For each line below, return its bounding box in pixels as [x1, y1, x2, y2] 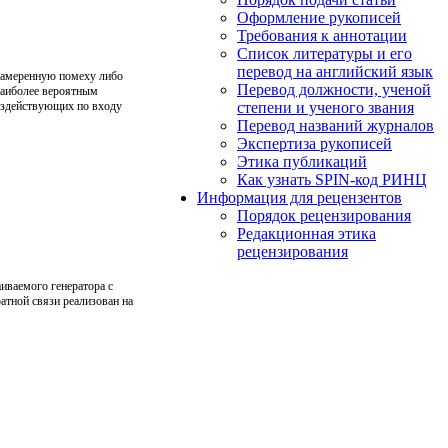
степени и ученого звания [237, 98, 414, 116]
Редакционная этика [237, 224, 376, 242]
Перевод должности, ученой [237, 80, 431, 98]
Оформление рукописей [237, 8, 401, 26]
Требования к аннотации [237, 26, 407, 44]
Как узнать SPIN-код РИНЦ [237, 170, 427, 188]
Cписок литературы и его [237, 44, 412, 62]
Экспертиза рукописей [237, 134, 392, 152]
